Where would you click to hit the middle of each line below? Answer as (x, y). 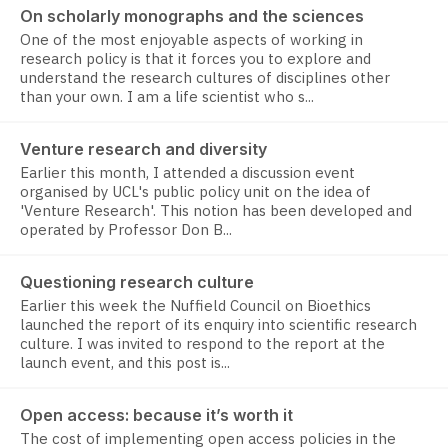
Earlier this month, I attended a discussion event (187, 173)
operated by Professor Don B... (126, 230)
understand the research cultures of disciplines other (205, 78)
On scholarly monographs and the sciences (192, 16)
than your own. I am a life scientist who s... (167, 97)
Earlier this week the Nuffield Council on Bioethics (195, 306)
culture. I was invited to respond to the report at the (202, 344)
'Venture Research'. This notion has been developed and (216, 211)
